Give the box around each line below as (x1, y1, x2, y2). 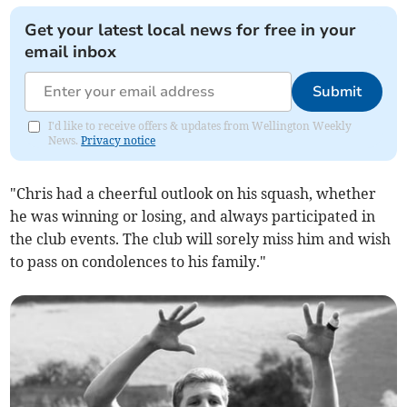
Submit (312, 82, 362, 103)
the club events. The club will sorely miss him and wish (10, 230, 392, 249)
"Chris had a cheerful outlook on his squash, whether (10, 184, 377, 203)
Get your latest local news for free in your (25, 19, 357, 42)
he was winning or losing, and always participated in (10, 207, 376, 226)
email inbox (25, 41, 117, 64)
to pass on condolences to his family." (10, 253, 267, 272)
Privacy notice (81, 134, 156, 148)
